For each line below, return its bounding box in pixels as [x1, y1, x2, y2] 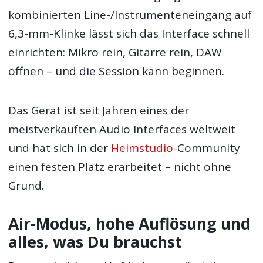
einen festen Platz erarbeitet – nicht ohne [8, 159, 232, 174]
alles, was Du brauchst [8, 231, 183, 252]
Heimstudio [111, 140, 174, 156]
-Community [173, 140, 241, 156]
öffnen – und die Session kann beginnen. [8, 63, 225, 79]
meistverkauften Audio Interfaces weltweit [8, 121, 236, 137]
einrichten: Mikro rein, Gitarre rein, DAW [8, 45, 222, 60]
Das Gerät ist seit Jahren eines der [8, 102, 190, 118]
